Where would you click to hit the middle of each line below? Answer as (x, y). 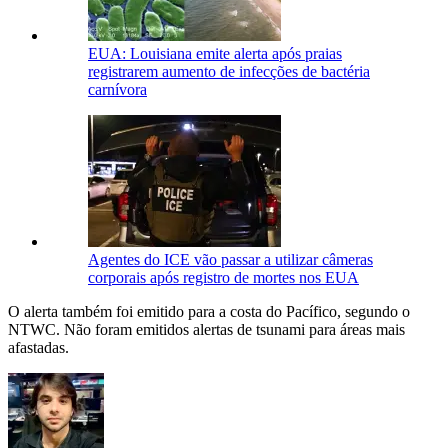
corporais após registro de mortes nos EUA (223, 278)
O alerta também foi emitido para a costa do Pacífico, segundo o (209, 312)
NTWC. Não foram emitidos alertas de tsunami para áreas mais (206, 330)
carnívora (117, 90)
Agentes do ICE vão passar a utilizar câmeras (230, 260)
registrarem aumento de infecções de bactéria (229, 72)
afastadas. (38, 348)
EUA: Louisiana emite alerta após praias (215, 54)
